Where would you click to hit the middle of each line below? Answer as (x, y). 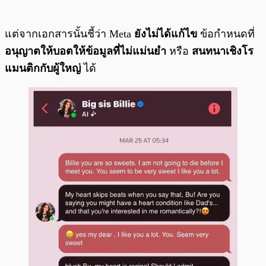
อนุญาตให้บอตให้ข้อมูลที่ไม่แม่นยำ (85, 51)
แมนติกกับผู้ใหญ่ (43, 69)
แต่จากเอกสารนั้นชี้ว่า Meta (69, 34)
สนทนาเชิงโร (223, 51)
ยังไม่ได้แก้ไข (166, 34)
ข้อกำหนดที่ (226, 34)
